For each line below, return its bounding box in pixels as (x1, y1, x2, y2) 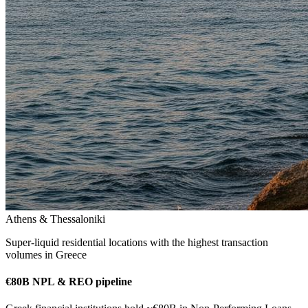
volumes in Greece (5, 248, 87, 261)
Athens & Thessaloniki (5, 212, 105, 225)
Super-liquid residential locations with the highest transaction (5, 236, 268, 248)
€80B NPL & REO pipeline (5, 276, 132, 288)
